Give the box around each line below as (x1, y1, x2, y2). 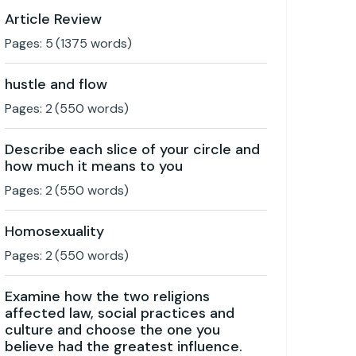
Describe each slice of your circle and (5, 140, 260, 159)
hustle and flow (5, 75, 107, 94)
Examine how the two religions (5, 287, 210, 306)
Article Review (5, 10, 102, 29)
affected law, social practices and (5, 304, 234, 323)
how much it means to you (5, 157, 183, 176)
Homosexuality (5, 222, 104, 241)
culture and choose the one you (5, 320, 220, 339)
